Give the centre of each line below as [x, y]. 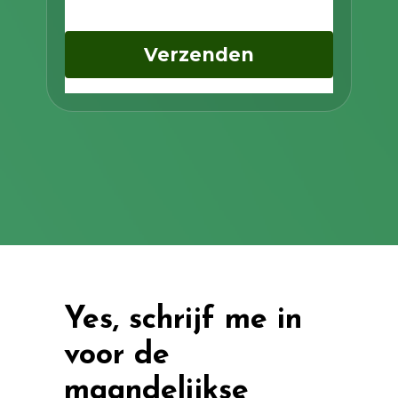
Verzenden [199, 55]
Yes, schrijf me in [183, 321]
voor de [117, 356]
